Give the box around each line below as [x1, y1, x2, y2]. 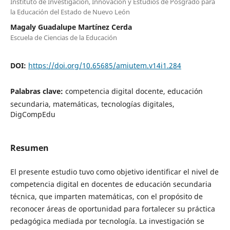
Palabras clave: [10, 86, 65, 96]
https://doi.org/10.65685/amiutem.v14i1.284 [28, 60, 181, 70]
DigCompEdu [10, 109, 55, 119]
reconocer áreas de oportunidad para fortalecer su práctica [10, 204, 215, 214]
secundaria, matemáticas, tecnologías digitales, [10, 99, 175, 109]
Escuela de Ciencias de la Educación [10, 32, 117, 42]
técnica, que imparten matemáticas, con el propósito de [10, 191, 203, 201]
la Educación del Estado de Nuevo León [10, 7, 130, 16]
